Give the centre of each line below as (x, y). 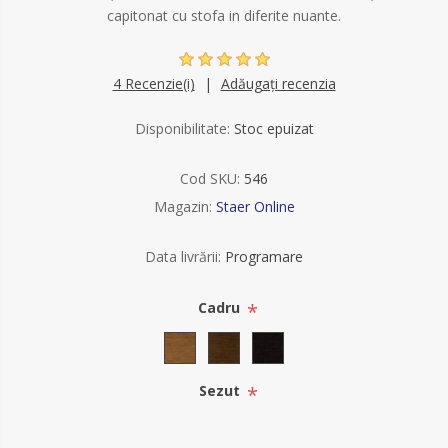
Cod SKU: (210, 178)
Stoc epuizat (273, 128)
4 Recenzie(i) (153, 83)
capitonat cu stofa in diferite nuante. (224, 15)
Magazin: (182, 206)
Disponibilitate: (182, 128)
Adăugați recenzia (278, 83)
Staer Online (255, 206)
